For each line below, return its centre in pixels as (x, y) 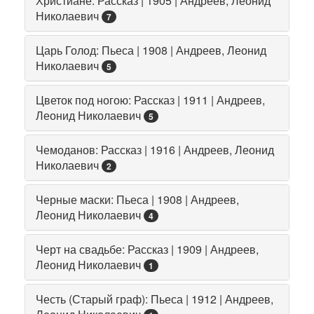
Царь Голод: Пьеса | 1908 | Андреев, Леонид (151, 50)
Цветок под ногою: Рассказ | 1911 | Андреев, (150, 100)
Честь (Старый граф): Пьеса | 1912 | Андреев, (155, 299)
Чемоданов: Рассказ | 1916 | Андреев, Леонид (155, 149)
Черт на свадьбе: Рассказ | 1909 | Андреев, (147, 249)
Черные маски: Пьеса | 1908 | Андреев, (137, 199)
